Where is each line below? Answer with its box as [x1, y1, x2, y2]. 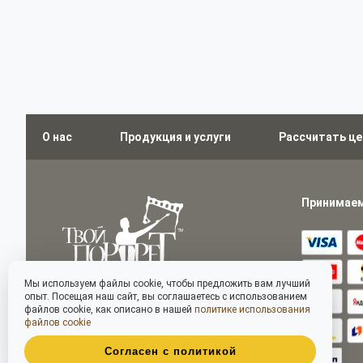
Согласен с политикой [104, 345, 237, 357]
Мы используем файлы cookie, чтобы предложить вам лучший [24, 278, 310, 289]
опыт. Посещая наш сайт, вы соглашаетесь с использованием [24, 291, 307, 302]
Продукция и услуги [120, 130, 231, 143]
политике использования [194, 304, 310, 315]
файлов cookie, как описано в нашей [24, 304, 194, 315]
